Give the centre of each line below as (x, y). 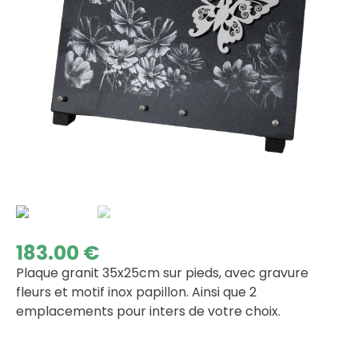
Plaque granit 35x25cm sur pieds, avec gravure (162, 273)
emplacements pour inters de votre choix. (148, 311)
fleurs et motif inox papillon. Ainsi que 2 (136, 292)
